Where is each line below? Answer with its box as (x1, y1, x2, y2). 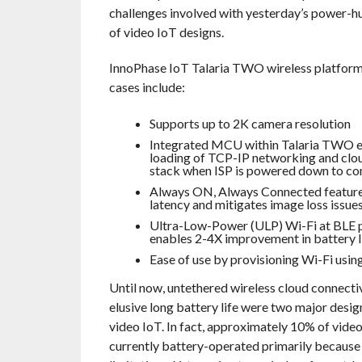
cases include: (108, 78, 185, 95)
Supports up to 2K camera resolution (149, 115, 351, 131)
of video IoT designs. (108, 23, 224, 40)
